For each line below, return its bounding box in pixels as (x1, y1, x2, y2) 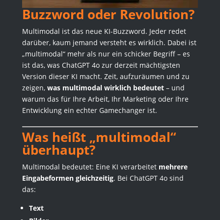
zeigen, (22, 82, 47, 92)
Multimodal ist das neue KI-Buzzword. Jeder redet (22, 26, 186, 36)
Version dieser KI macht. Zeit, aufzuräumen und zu (22, 71, 190, 81)
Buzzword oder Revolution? (22, 5, 194, 23)
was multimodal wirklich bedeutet (47, 82, 164, 92)
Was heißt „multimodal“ (22, 128, 176, 146)
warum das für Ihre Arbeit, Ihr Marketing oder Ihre (22, 94, 189, 104)
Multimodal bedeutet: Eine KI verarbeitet (22, 162, 159, 171)
